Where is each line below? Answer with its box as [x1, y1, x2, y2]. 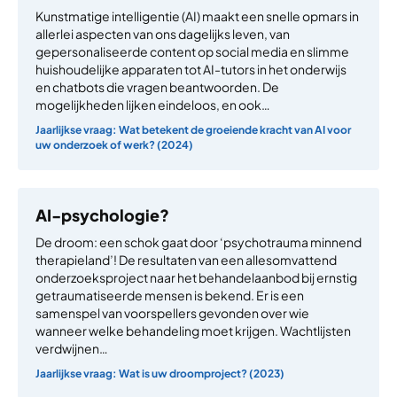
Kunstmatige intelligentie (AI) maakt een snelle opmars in [35, 7, 359, 24]
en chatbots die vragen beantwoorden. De [35, 78, 279, 95]
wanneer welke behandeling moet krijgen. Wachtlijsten [35, 322, 351, 339]
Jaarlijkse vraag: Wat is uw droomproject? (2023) [35, 366, 284, 380]
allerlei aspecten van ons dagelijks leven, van [35, 25, 290, 42]
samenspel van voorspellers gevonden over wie [35, 304, 309, 321]
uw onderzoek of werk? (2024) [35, 137, 193, 152]
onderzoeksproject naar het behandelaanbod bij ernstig [35, 269, 357, 285]
